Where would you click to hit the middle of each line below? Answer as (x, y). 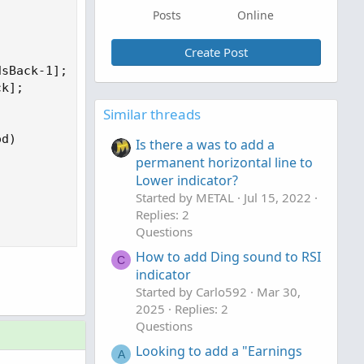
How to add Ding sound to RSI (228, 257)
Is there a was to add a (205, 145)
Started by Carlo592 (191, 292)
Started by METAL (185, 198)
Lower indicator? (187, 181)
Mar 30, (279, 292)
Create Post (216, 52)
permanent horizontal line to (224, 163)
